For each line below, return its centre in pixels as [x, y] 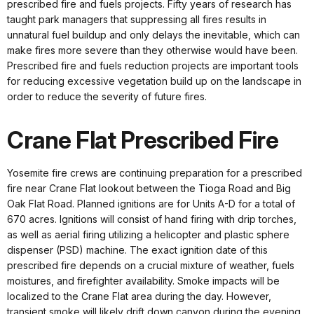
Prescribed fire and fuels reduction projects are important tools [153, 66]
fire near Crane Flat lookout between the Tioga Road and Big [149, 189]
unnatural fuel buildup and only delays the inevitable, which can [153, 35]
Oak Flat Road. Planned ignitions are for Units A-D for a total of [151, 204]
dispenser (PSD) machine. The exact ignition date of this [137, 250]
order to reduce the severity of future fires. [107, 97]
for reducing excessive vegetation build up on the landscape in [154, 81]
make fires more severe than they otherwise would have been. [152, 50]
